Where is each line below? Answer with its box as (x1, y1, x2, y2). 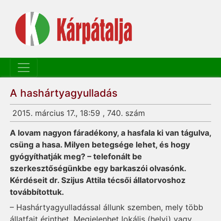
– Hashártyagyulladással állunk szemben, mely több (10, 202, 203, 213)
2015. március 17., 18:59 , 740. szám (12, 108, 145, 118)
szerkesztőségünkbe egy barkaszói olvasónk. (10, 163, 186, 174)
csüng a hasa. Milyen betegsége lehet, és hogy (10, 140, 190, 150)
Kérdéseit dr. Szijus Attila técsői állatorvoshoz (10, 175, 185, 185)
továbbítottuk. (10, 187, 64, 197)
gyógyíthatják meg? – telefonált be (10, 151, 142, 162)
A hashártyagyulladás (10, 87, 117, 100)
